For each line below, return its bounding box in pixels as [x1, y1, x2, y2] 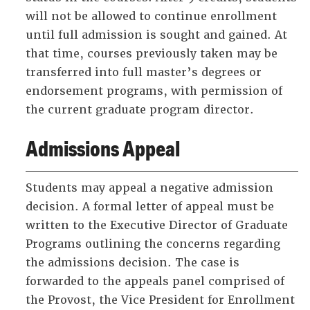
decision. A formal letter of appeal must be [26, 199, 274, 214]
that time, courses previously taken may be [26, 46, 277, 61]
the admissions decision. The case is [26, 255, 239, 270]
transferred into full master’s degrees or [26, 65, 262, 80]
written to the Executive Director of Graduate [26, 218, 288, 232]
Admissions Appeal [26, 136, 180, 161]
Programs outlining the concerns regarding [26, 237, 280, 251]
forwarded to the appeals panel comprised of [26, 274, 284, 289]
